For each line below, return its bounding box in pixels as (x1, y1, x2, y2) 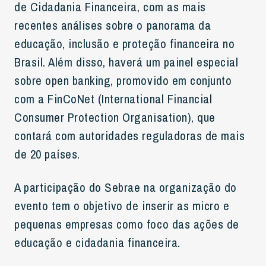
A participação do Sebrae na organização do (14, 179, 237, 195)
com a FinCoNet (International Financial (14, 90, 213, 107)
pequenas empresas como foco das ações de (14, 216, 239, 232)
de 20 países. (14, 145, 80, 162)
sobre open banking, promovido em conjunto (14, 72, 232, 88)
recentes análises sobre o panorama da (14, 17, 211, 33)
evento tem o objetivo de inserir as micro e (14, 197, 230, 214)
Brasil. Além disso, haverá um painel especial (14, 53, 239, 70)
